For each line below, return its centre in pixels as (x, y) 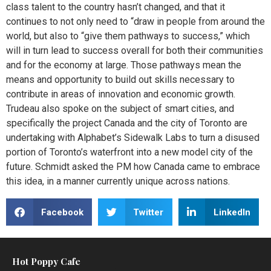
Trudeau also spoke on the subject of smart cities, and (120, 109)
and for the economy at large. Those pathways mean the (124, 65)
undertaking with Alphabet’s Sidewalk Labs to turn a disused (133, 138)
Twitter (149, 212)
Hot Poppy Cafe (46, 261)
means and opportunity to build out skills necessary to (120, 80)
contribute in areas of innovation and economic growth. (121, 94)
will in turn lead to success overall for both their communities (135, 51)
